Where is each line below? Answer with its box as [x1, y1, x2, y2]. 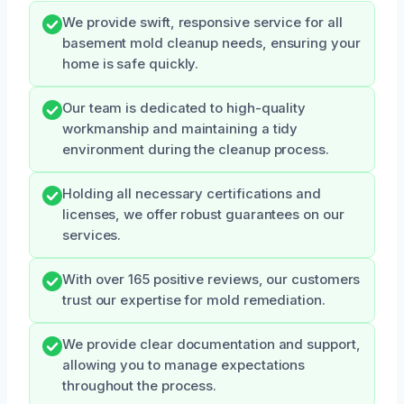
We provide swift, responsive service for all [62, 14, 343, 32]
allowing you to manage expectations [62, 357, 306, 374]
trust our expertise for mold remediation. [62, 292, 326, 309]
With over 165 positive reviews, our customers [62, 271, 361, 289]
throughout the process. [62, 378, 217, 395]
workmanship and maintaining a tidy [62, 121, 298, 138]
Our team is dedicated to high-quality [62, 100, 307, 117]
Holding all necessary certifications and [62, 186, 321, 203]
